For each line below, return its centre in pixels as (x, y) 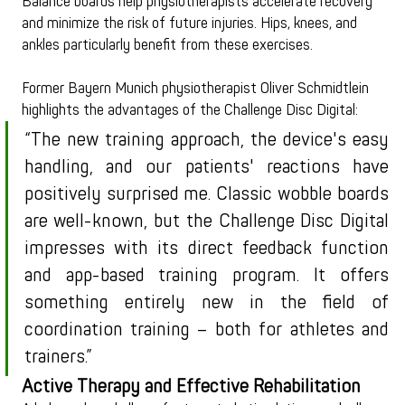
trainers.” (58, 357)
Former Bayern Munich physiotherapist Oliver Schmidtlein (197, 89)
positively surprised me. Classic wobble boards (207, 194)
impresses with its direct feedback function (207, 249)
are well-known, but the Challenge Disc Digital (207, 221)
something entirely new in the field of (207, 303)
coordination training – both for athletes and (207, 330)
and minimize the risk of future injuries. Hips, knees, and (191, 24)
